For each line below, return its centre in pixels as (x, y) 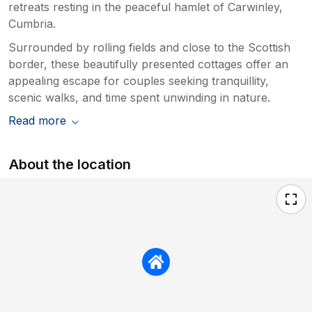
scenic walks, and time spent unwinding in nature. (139, 97)
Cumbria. (32, 23)
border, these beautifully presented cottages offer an (148, 64)
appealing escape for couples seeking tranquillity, (139, 80)
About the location (70, 164)
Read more (37, 120)
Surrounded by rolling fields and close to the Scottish (149, 47)
